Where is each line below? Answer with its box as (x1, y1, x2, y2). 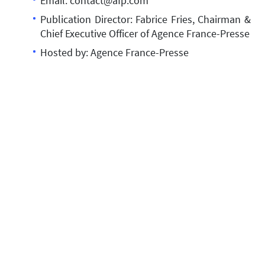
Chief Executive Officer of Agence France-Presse (40, 27, 250, 40)
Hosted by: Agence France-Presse (40, 46, 189, 59)
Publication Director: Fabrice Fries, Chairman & (40, 12, 251, 26)
